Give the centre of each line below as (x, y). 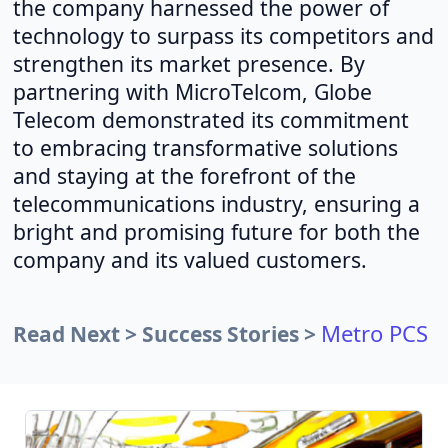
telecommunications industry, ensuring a (216, 203)
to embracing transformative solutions (205, 147)
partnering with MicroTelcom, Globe (192, 91)
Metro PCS (374, 332)
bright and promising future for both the (216, 231)
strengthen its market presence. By (188, 63)
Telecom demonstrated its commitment (210, 119)
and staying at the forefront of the (184, 175)
